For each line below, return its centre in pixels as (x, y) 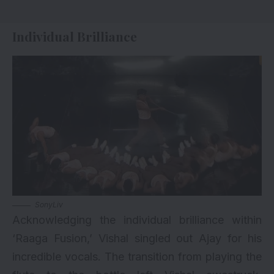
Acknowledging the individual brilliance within (137, 220)
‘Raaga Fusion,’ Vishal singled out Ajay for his (137, 239)
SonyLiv (49, 205)
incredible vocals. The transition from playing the (137, 257)
